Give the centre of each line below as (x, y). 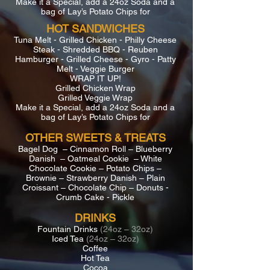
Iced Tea (69, 239)
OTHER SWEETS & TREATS (95, 138)
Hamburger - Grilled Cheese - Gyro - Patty (95, 59)
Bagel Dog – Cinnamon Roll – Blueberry (95, 149)
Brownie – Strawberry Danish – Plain (95, 178)
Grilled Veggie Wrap (95, 98)
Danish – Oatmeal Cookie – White (95, 159)
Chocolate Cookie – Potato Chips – (95, 168)
